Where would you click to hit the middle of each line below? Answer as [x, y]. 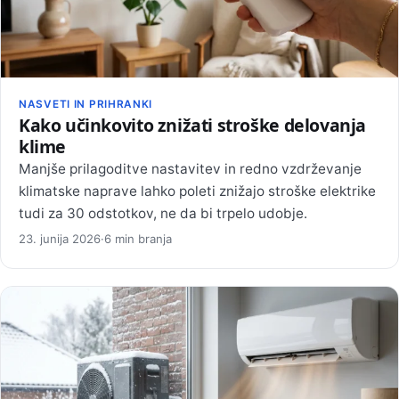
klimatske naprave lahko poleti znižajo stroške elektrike [197, 191]
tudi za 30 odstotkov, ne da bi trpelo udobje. [163, 214]
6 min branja [138, 238]
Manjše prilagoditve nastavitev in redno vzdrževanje [190, 169]
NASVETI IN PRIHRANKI [86, 104]
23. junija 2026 [60, 238]
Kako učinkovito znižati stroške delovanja [192, 126]
